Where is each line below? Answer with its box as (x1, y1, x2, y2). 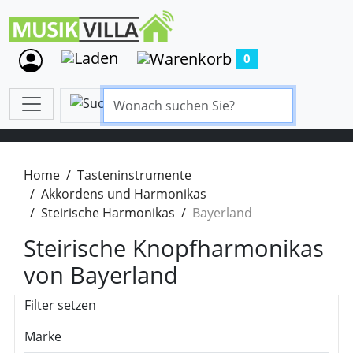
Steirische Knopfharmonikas (24, 232, 324, 263)
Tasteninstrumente (77, 166, 191, 184)
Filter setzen (24, 296, 96, 314)
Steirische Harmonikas (41, 204, 175, 221)
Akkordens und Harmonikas (41, 185, 206, 203)
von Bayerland (24, 259, 178, 290)
